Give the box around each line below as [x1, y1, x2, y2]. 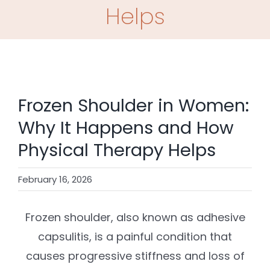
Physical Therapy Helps [18, 137, 216, 162]
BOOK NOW [14, 73, 69, 87]
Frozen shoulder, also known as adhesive [25, 209, 245, 225]
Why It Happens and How [18, 115, 234, 140]
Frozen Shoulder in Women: [18, 93, 249, 118]
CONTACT [14, 33, 62, 48]
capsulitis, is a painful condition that [38, 228, 232, 244]
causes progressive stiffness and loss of [25, 248, 245, 263]
